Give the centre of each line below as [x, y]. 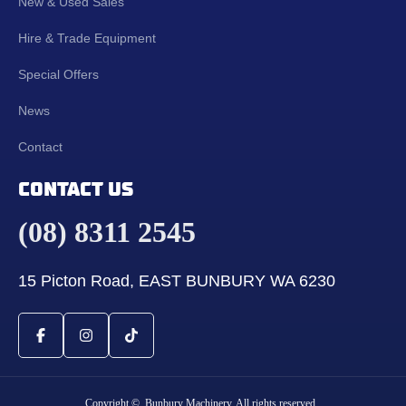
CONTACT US [76, 189]
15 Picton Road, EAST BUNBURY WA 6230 [177, 281]
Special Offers [58, 75]
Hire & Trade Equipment [87, 39]
